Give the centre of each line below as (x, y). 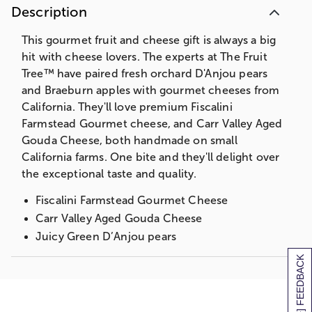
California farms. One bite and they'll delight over (151, 157)
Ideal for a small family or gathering (127, 273)
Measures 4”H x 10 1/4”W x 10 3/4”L (115, 292)
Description (49, 12)
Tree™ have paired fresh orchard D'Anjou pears (145, 74)
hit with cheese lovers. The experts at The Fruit (145, 57)
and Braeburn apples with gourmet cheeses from (151, 91)
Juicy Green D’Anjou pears (106, 237)
